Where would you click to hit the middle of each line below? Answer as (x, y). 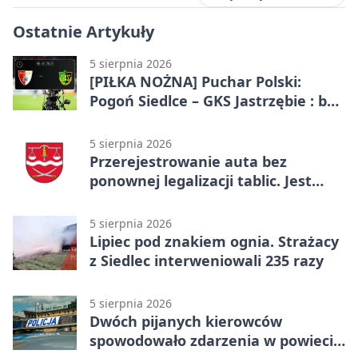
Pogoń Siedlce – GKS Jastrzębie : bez (216, 100)
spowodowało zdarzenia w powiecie (216, 340)
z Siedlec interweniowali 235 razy (207, 260)
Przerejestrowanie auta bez (188, 161)
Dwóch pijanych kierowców (186, 321)
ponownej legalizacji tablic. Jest (201, 180)
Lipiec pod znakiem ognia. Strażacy (214, 241)
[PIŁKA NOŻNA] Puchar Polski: (195, 81)
